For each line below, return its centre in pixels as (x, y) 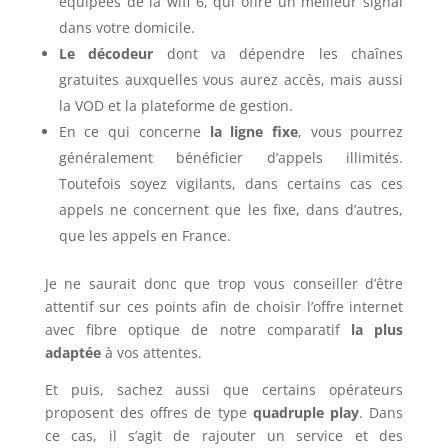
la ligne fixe (249, 131)
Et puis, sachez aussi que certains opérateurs (224, 389)
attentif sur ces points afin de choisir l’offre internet (224, 306)
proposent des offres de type (148, 412)
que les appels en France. (144, 235)
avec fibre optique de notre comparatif (197, 329)
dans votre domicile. (126, 27)
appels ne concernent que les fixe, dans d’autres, (231, 209)
